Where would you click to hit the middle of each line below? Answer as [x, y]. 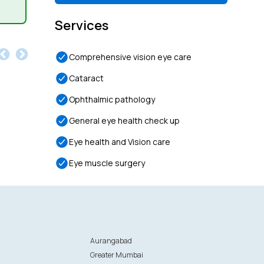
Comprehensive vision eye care [131, 57]
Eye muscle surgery [107, 163]
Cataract [87, 78]
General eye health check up [125, 121]
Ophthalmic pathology [112, 99]
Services [82, 25]
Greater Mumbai [117, 255]
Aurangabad [111, 241]
